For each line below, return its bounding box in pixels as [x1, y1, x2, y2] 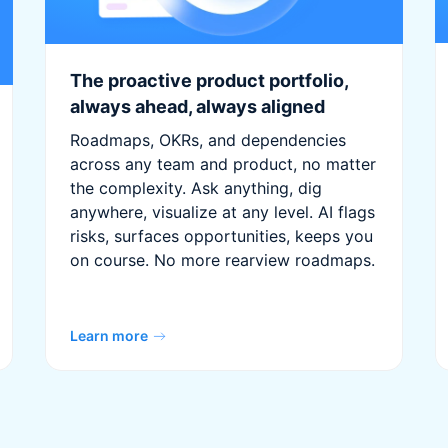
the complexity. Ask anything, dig [70, 178, 323, 199]
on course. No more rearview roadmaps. [70, 250, 376, 271]
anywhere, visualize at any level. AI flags [70, 202, 376, 223]
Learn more [70, 327, 149, 344]
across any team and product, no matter [70, 154, 377, 175]
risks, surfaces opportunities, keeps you [70, 226, 374, 247]
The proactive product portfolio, [70, 70, 349, 92]
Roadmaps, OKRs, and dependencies [70, 130, 347, 151]
